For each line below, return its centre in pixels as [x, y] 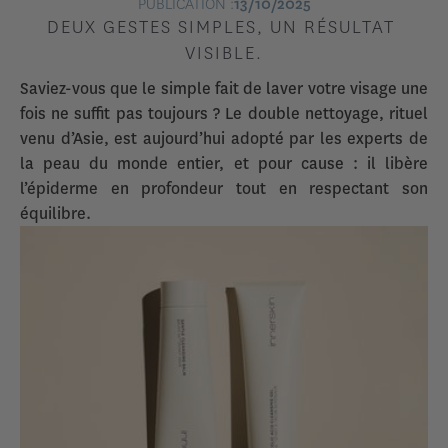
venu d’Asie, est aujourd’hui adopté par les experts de [224, 138]
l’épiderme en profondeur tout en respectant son [224, 188]
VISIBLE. [224, 53]
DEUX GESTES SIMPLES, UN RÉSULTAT [224, 27]
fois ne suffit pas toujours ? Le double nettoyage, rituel [224, 113]
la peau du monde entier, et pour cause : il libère [224, 163]
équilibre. [55, 213]
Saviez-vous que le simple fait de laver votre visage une [224, 88]
